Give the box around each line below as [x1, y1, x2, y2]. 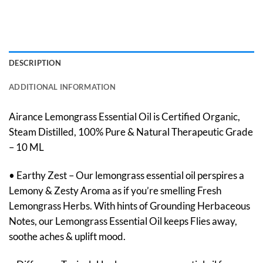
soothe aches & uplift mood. [9, 230, 126, 243]
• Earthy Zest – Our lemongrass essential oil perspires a [9, 169, 244, 182]
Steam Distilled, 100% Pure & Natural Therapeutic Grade [9, 126, 253, 139]
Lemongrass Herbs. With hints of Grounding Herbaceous [9, 200, 250, 213]
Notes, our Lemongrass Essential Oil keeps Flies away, [9, 215, 237, 228]
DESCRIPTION [9, 58, 61, 68]
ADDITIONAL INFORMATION [9, 82, 116, 92]
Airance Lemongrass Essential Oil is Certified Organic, [9, 110, 240, 123]
